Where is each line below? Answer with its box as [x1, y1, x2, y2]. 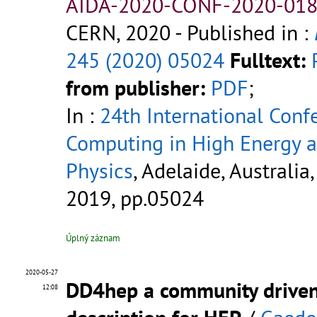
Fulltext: [230, 46, 306, 74]
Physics [66, 156, 133, 185]
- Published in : [171, 18, 314, 47]
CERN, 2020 [66, 18, 171, 47]
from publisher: [66, 74, 205, 102]
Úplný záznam [66, 232, 120, 245]
